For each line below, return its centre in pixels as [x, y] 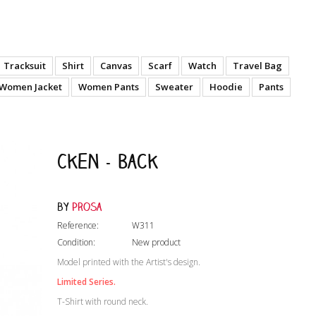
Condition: [76, 242]
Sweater [174, 87]
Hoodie [226, 87]
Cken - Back [107, 161]
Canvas [116, 66]
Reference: [78, 225]
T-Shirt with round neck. [102, 302]
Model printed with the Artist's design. [128, 262]
